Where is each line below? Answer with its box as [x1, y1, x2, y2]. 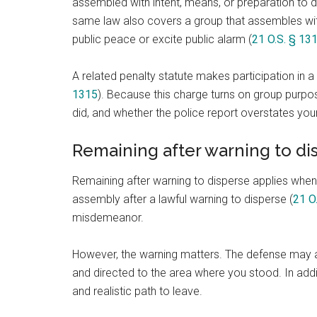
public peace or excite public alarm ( [72, 33, 252, 46]
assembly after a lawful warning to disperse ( [72, 192, 293, 206]
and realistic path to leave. [72, 284, 202, 298]
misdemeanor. [72, 211, 144, 224]
